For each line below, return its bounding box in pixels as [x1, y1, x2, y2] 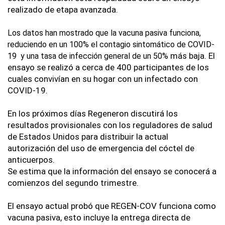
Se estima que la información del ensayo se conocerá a [8, 166, 216, 177]
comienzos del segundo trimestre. [8, 178, 139, 188]
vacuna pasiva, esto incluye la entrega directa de [8, 212, 190, 223]
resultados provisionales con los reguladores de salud [8, 120, 212, 131]
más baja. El [168, 51, 215, 61]
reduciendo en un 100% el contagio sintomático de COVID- [8, 40, 214, 50]
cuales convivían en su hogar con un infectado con [8, 74, 198, 84]
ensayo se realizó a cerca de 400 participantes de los [8, 62, 209, 73]
